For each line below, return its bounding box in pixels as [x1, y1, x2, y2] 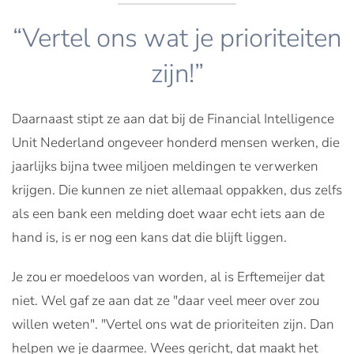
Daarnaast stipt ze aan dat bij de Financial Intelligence [12, 110, 334, 129]
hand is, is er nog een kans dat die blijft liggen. [12, 228, 287, 247]
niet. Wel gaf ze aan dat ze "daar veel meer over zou [12, 292, 319, 311]
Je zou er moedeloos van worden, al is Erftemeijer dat [12, 268, 325, 287]
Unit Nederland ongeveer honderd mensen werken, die [12, 134, 340, 153]
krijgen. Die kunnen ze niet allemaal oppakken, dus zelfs [12, 181, 342, 200]
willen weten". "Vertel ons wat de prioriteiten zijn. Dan [12, 315, 334, 334]
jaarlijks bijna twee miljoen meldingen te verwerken [12, 157, 318, 176]
